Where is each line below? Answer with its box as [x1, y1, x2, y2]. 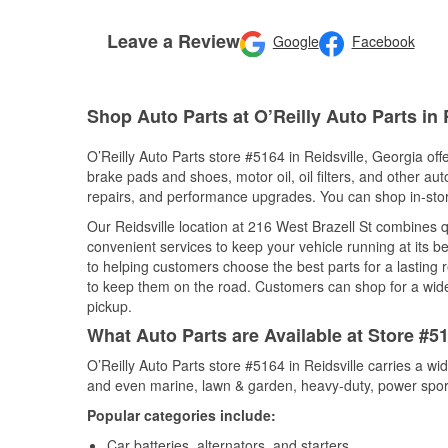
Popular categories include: [87, 405, 276, 425]
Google [272, 31, 319, 52]
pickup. [87, 296, 132, 316]
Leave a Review [107, 27, 240, 54]
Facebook [351, 31, 415, 52]
